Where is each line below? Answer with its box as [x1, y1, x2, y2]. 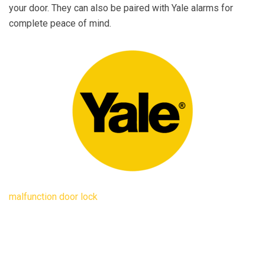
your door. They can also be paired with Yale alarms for [9, 2, 233, 14]
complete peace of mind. [9, 18, 111, 29]
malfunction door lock [9, 191, 98, 202]
